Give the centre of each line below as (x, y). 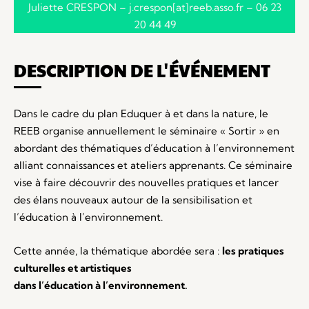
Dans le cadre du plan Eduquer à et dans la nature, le (141, 113)
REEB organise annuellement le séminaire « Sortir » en (147, 130)
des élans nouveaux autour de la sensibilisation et (133, 199)
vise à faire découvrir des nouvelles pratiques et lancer (146, 182)
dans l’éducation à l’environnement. (101, 285)
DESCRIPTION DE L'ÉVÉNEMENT (142, 70)
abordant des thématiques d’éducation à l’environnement (154, 148)
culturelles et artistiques (73, 268)
